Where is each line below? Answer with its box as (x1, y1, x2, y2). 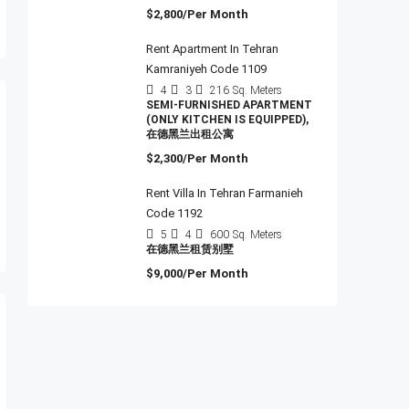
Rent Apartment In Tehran (146, 42, 278, 56)
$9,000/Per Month (146, 267, 248, 280)
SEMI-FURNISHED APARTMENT (146, 99, 312, 111)
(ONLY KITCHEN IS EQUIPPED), (146, 113, 309, 126)
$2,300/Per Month (146, 152, 248, 165)
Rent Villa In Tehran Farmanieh (146, 186, 303, 200)
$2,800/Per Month (146, 7, 248, 21)
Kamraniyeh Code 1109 (146, 62, 267, 76)
